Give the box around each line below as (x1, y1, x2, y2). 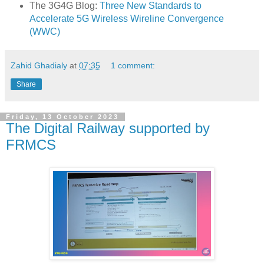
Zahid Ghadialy (11, 60, 67, 70)
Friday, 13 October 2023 (6, 113, 119, 120)
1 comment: (111, 60, 156, 70)
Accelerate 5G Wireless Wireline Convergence (29, 13, 224, 24)
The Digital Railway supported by (6, 120, 210, 136)
